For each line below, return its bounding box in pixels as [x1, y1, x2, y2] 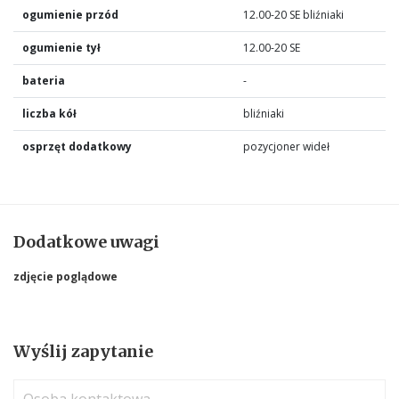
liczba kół [22, 105, 77, 121]
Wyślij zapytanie [13, 340, 153, 362]
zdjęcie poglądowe [13, 268, 118, 284]
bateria [22, 72, 65, 88]
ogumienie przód [22, 6, 118, 22]
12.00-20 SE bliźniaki [243, 6, 344, 22]
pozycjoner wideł [243, 138, 330, 154]
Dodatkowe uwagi [13, 231, 159, 252]
